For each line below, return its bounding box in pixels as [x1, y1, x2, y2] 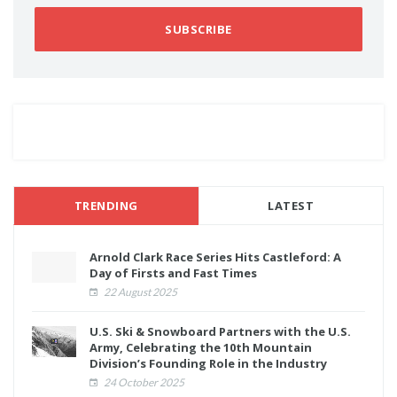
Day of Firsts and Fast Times [90, 265, 257, 282]
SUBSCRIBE [165, 21, 232, 38]
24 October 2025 [102, 376, 184, 390]
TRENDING [74, 198, 138, 214]
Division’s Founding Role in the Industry [90, 355, 327, 372]
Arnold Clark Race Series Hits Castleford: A [90, 249, 341, 266]
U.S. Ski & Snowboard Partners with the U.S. [90, 323, 351, 340]
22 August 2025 [102, 285, 177, 300]
